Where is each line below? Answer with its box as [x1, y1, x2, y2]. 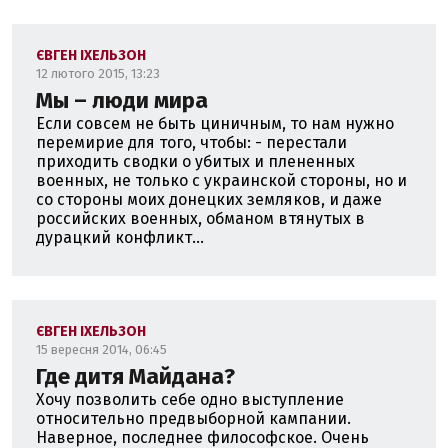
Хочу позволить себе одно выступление [36, 390, 344, 409]
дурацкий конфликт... [36, 228, 204, 247]
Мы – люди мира [36, 87, 208, 114]
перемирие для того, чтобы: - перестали [36, 133, 347, 152]
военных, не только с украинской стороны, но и [36, 171, 407, 190]
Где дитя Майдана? [36, 363, 235, 390]
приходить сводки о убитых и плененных [36, 152, 355, 171]
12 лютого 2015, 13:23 [36, 66, 160, 81]
